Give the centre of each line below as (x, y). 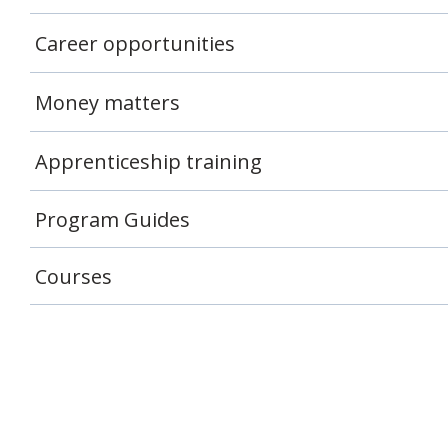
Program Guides (112, 220)
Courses (73, 277)
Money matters (107, 102)
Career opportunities (135, 43)
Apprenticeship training (148, 161)
